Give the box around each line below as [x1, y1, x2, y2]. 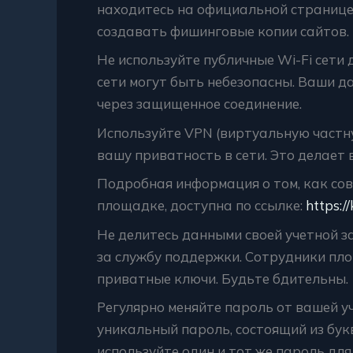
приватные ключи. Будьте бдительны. [97, 269, 348, 287]
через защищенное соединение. [97, 95, 302, 112]
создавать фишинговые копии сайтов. [97, 22, 349, 39]
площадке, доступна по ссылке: [97, 197, 306, 214]
